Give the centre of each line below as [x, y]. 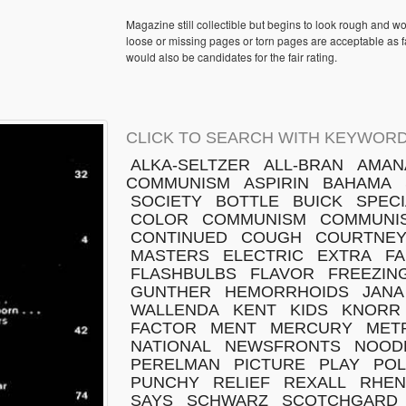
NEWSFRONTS [283, 346]
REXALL [315, 382]
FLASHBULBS [184, 274]
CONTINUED [179, 237]
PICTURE [270, 364]
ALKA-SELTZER [190, 165]
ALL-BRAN [304, 165]
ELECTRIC [263, 256]
